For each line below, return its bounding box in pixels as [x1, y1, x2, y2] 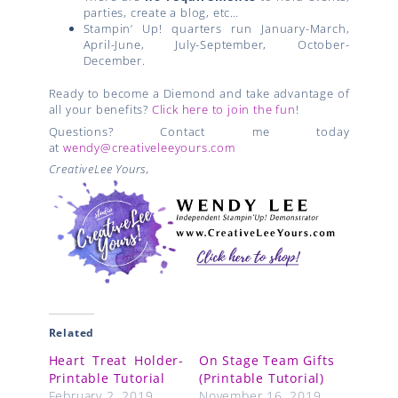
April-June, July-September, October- [83, 36, 350, 52]
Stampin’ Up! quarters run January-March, [83, 20, 350, 36]
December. [83, 52, 146, 68]
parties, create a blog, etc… [83, 4, 239, 20]
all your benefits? [48, 101, 152, 118]
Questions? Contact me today [48, 123, 350, 139]
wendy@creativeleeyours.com [62, 139, 235, 155]
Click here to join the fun [151, 101, 296, 118]
